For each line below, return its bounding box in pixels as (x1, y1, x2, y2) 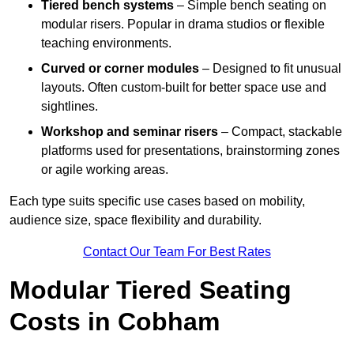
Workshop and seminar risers (41, 124, 218, 138)
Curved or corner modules (41, 61, 199, 75)
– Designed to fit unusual (199, 61, 341, 75)
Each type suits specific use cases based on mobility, (9, 194, 305, 208)
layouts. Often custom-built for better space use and (41, 80, 326, 94)
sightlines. (41, 99, 98, 113)
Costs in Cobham (9, 307, 220, 336)
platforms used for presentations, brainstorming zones (41, 143, 340, 157)
